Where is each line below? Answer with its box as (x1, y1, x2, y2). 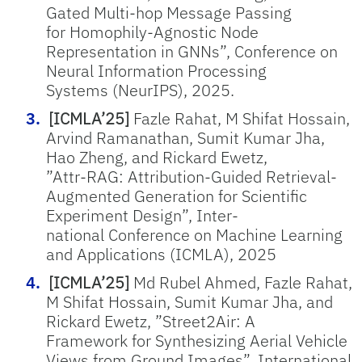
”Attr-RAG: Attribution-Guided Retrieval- (46, 166, 337, 187)
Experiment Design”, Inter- (46, 204, 238, 226)
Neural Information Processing (46, 60, 267, 82)
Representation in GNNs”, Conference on (46, 40, 338, 62)
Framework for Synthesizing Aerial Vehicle (46, 330, 347, 351)
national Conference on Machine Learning (46, 224, 343, 246)
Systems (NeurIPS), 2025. (46, 79, 234, 101)
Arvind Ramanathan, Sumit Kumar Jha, (46, 127, 325, 149)
